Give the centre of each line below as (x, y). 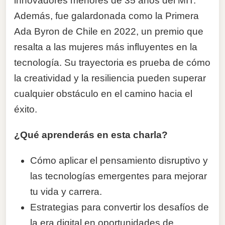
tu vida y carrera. (66, 191)
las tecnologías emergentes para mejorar (119, 176)
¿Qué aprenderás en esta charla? (91, 135)
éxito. (26, 109)
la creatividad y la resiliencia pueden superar (110, 78)
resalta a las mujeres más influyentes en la (106, 47)
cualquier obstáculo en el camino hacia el (103, 93)
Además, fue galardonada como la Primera (106, 16)
